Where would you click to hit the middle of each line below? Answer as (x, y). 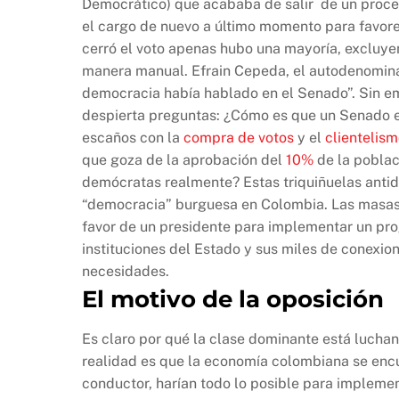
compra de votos (239, 138)
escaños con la (133, 138)
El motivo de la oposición (233, 299)
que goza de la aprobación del (184, 160)
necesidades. (126, 272)
